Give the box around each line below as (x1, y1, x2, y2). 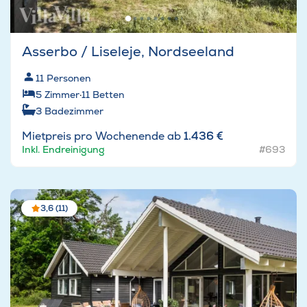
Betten (93, 88, 125, 101)
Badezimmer (45, 105, 103, 118)
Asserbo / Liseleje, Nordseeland (22, 42, 234, 61)
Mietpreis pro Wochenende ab (22, 129, 184, 144)
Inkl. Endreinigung (22, 143, 105, 156)
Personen (47, 72, 91, 85)
